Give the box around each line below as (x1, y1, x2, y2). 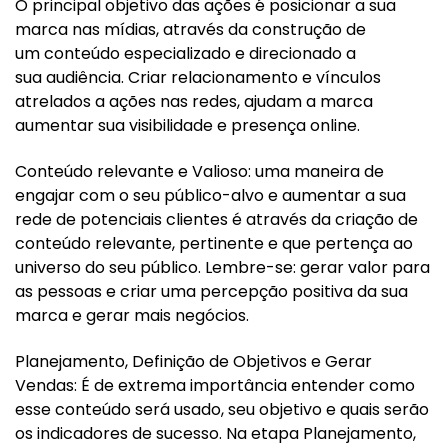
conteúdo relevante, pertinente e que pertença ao (15, 231, 413, 255)
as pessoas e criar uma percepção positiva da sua (15, 279, 408, 303)
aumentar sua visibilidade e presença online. (15, 113, 360, 137)
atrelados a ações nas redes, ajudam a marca (15, 89, 373, 113)
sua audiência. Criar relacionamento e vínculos (15, 65, 381, 89)
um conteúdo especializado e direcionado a (15, 41, 356, 65)
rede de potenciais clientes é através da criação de (15, 207, 418, 231)
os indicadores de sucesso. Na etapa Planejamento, (15, 421, 416, 445)
